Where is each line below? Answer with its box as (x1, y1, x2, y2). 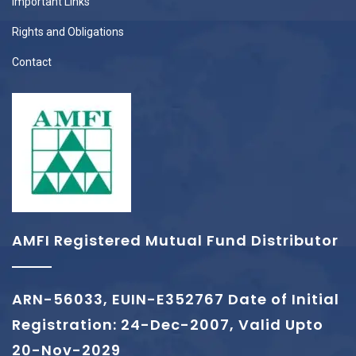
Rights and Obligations (12, 25, 124, 38)
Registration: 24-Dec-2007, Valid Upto (12, 314, 323, 335)
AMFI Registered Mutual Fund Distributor (12, 230, 339, 250)
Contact (12, 55, 52, 68)
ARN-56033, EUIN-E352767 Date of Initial (12, 288, 339, 309)
